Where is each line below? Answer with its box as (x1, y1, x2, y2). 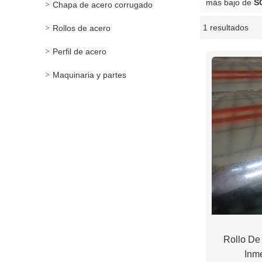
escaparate (139, 26, 180, 35)
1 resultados (203, 23, 249, 32)
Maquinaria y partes (53, 70, 126, 80)
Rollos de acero (53, 23, 111, 33)
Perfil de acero (53, 47, 106, 56)
